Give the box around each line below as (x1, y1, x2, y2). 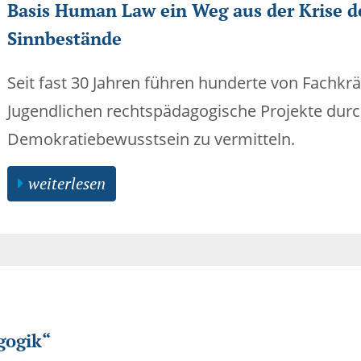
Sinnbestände (7, 27, 122, 50)
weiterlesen (24, 172, 106, 194)
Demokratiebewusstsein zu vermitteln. (7, 128, 295, 150)
